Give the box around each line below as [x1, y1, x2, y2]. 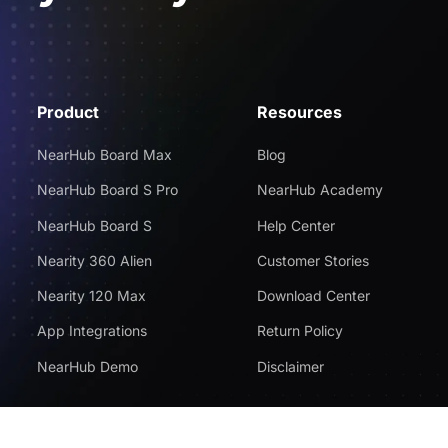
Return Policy [257, 322, 344, 340]
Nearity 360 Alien [37, 251, 152, 269]
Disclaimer [257, 357, 325, 375]
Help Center [257, 216, 336, 234]
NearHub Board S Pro [37, 181, 178, 199]
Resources [257, 102, 343, 123]
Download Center [257, 287, 371, 305]
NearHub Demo [37, 357, 138, 375]
